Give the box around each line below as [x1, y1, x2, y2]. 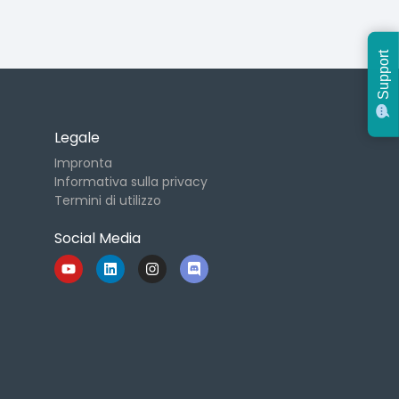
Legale [54, 127, 100, 148]
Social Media [54, 228, 141, 249]
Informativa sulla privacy [54, 173, 208, 191]
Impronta [54, 154, 112, 172]
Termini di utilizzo [54, 191, 161, 209]
